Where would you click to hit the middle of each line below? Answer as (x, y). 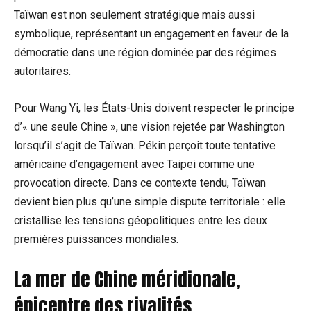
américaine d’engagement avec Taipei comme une (134, 165)
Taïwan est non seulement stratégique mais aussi (134, 15)
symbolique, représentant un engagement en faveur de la (151, 34)
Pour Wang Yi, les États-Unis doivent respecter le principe (154, 108)
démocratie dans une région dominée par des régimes (145, 53)
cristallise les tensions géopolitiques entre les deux (141, 221)
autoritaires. (42, 72)
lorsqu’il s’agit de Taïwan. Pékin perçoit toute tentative (145, 146)
